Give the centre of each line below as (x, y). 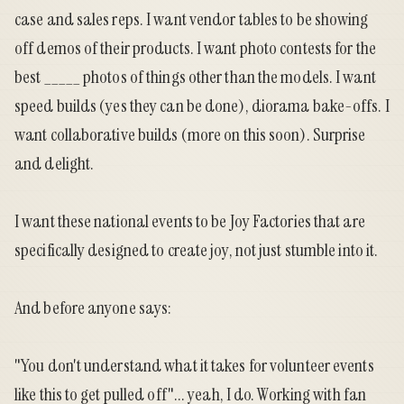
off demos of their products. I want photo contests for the (195, 48)
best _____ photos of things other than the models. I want (195, 77)
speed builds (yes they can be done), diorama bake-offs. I (202, 106)
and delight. (55, 164)
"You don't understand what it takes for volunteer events (194, 366)
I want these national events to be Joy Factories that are (190, 221)
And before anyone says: (93, 308)
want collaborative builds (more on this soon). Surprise (190, 135)
